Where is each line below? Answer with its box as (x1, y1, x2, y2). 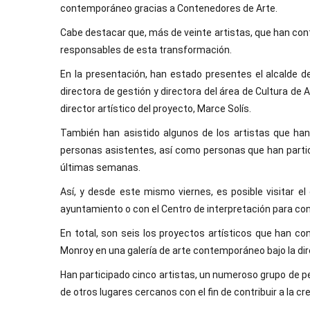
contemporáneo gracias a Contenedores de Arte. (60, 3, 277, 14)
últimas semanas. (60, 162, 140, 173)
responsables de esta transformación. (60, 44, 232, 55)
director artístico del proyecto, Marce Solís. (60, 103, 251, 114)
